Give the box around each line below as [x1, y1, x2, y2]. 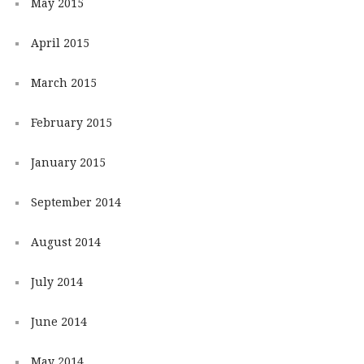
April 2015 [30, 37, 89, 50]
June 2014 [30, 315, 87, 329]
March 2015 [30, 76, 97, 90]
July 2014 [30, 275, 83, 289]
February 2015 [30, 116, 112, 130]
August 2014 [30, 236, 101, 249]
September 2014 [30, 196, 121, 210]
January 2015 [30, 156, 106, 170]
